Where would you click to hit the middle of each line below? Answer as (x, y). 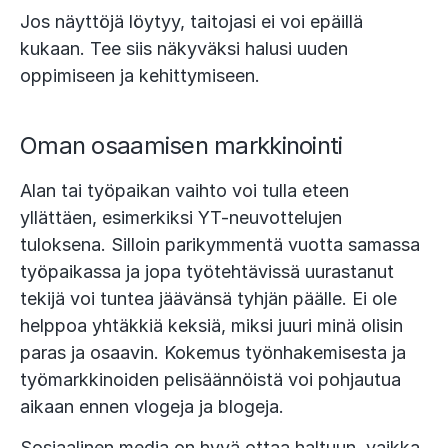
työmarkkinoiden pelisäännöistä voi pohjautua (210, 380)
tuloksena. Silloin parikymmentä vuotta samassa (220, 245)
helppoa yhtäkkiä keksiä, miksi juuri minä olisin (211, 326)
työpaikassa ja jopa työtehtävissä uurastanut (207, 272)
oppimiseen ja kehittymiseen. (140, 76)
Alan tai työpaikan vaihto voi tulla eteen (184, 191)
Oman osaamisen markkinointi (181, 146)
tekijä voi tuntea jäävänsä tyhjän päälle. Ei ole (208, 299)
